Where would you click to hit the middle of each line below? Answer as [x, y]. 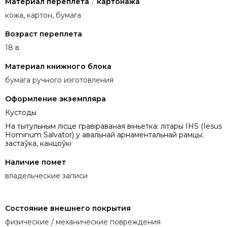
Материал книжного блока [58, 66]
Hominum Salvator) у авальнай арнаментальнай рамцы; [104, 135]
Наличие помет [35, 162]
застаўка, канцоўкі [38, 143]
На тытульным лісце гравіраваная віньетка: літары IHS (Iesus [113, 126]
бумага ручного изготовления [59, 80]
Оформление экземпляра [55, 99]
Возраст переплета [44, 34]
